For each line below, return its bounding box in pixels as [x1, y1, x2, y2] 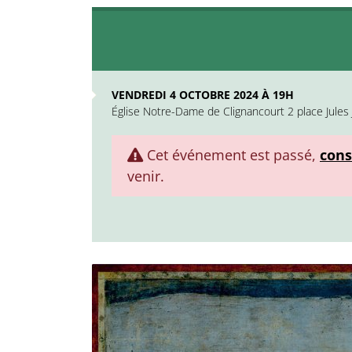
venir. [127, 167, 164, 185]
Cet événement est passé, [143, 145, 320, 164]
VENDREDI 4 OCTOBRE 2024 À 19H [112, 87, 294, 102]
